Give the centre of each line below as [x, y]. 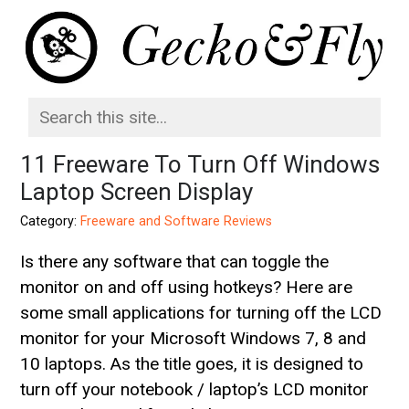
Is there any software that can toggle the [175, 261]
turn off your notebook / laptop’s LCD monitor [195, 389]
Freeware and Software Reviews [177, 220]
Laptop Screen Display [137, 191]
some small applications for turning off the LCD [201, 312]
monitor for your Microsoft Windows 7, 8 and [194, 338]
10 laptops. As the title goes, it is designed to [192, 363]
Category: [51, 220]
